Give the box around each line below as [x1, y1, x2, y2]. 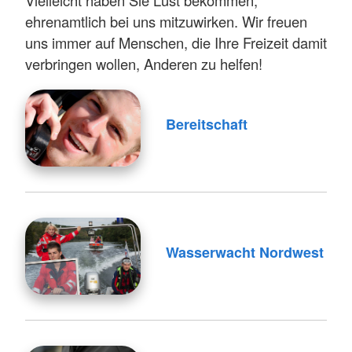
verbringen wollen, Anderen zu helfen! [25, 53, 262, 75]
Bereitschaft [165, 114, 247, 135]
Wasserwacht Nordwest [165, 242, 324, 263]
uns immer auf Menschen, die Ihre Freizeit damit [25, 32, 327, 53]
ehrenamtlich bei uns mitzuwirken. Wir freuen [25, 11, 307, 32]
